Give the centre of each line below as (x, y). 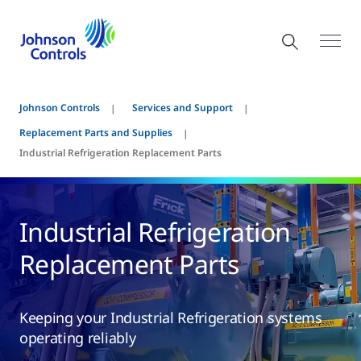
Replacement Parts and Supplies (96, 133)
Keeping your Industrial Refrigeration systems (171, 317)
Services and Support (183, 108)
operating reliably (78, 337)
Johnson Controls (60, 108)
